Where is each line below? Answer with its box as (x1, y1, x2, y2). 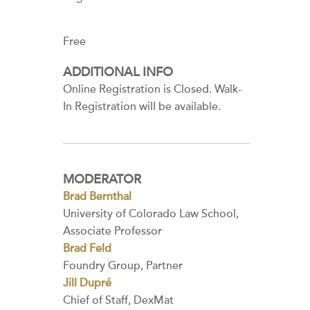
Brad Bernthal (63, 190, 131, 203)
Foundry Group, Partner (63, 259, 183, 273)
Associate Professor (63, 224, 162, 238)
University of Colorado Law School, (63, 207, 239, 221)
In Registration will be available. (63, 100, 221, 113)
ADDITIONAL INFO (63, 65, 173, 80)
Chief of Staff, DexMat (63, 293, 174, 307)
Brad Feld (63, 241, 111, 255)
